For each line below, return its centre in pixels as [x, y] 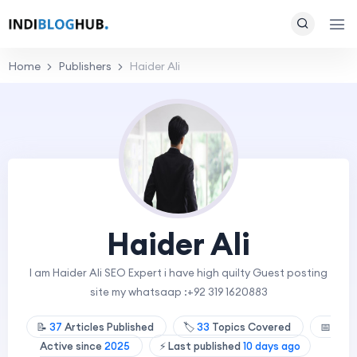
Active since [72, 346]
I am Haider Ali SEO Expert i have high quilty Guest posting [178, 273]
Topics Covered [251, 327]
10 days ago [272, 346]
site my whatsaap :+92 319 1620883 [178, 292]
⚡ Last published [201, 346]
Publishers [85, 66]
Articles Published [109, 327]
